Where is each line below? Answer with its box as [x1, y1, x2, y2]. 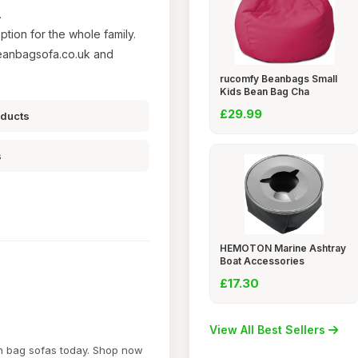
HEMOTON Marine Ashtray [219, 242, 346, 254]
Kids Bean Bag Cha [219, 86, 309, 97]
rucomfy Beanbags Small [219, 73, 337, 85]
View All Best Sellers [209, 323, 328, 336]
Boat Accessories [219, 255, 304, 267]
